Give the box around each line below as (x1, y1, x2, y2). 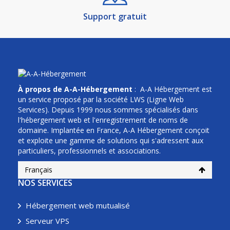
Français (25, 165, 52, 175)
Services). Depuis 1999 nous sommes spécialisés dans (18, 105, 198, 114)
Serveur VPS (26, 216, 69, 226)
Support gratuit (83, 11, 147, 22)
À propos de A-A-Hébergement (18, 84, 132, 94)
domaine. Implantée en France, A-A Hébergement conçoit (18, 125, 209, 135)
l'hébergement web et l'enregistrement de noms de (18, 115, 188, 125)
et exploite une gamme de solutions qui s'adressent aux (18, 136, 203, 145)
